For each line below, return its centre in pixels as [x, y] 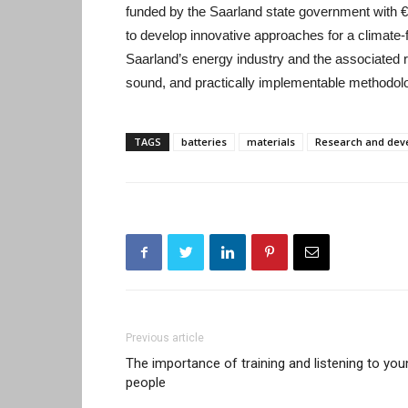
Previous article [165, 338]
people [146, 382]
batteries [204, 142]
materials [271, 142]
